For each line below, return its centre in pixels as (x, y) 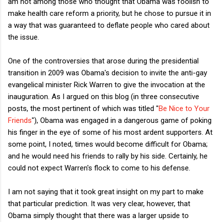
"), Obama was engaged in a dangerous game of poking (122, 120)
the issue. (24, 37)
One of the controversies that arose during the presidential (103, 61)
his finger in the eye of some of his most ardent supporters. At (110, 132)
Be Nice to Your (184, 108)
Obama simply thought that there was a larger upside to (98, 215)
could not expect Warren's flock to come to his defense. (99, 168)
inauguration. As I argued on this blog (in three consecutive (104, 96)
